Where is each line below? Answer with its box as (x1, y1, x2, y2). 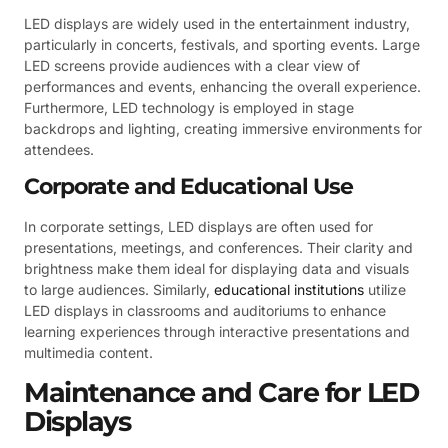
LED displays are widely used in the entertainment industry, (24, 14, 410, 32)
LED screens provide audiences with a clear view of (24, 56, 360, 74)
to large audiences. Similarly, (24, 281, 214, 299)
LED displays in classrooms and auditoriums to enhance (24, 302, 386, 320)
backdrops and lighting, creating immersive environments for (24, 119, 422, 137)
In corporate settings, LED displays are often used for (24, 218, 373, 236)
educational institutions (214, 281, 364, 299)
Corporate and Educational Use (24, 173, 353, 201)
